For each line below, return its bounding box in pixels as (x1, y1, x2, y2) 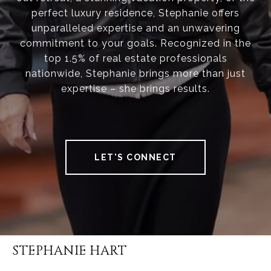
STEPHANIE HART (12, 243, 126, 260)
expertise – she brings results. (61, 83, 210, 95)
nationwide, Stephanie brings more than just (25, 68, 246, 80)
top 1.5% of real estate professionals (44, 53, 227, 65)
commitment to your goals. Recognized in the (20, 38, 251, 50)
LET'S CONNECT (94, 152, 177, 163)
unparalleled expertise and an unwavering (31, 22, 240, 34)
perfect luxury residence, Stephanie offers (31, 7, 240, 19)
